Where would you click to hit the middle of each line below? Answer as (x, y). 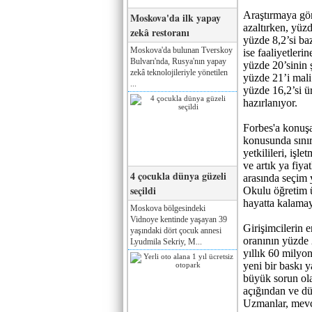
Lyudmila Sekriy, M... (166, 241)
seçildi (143, 190)
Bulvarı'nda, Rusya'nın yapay (178, 61)
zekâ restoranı (160, 32)
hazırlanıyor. (270, 103)
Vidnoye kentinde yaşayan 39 (179, 219)
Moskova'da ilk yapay (175, 17)
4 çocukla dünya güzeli (178, 175)
